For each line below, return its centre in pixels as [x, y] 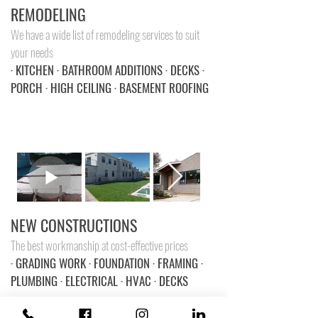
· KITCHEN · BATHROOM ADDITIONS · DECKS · [108, 70]
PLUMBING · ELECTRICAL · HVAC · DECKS [99, 281]
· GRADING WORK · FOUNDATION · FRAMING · [107, 263]
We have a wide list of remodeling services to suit [105, 34]
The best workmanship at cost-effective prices [99, 245]
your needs [32, 52]
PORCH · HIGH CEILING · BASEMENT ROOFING [110, 88]
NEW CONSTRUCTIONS [74, 225]
